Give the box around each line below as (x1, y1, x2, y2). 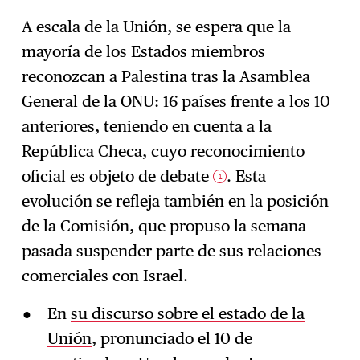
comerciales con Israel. (22, 265, 189, 285)
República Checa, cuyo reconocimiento (22, 141, 305, 161)
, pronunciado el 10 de (91, 328, 252, 348)
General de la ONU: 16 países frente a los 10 (22, 91, 331, 111)
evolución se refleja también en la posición (22, 190, 329, 211)
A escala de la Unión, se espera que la (22, 16, 292, 36)
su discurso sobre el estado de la (70, 303, 305, 323)
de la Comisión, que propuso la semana (22, 215, 307, 235)
